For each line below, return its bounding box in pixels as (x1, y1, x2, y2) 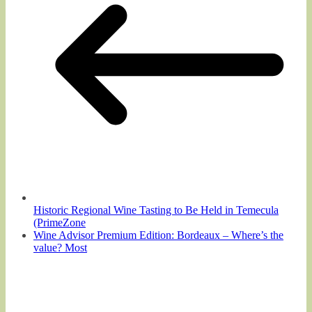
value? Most (33, 241, 87, 253)
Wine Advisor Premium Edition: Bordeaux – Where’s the (33, 228, 283, 241)
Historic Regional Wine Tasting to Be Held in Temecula (33, 203, 279, 216)
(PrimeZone (33, 216, 86, 228)
